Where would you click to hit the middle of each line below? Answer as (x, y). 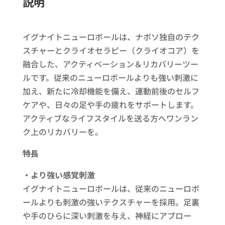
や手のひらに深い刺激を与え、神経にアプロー (107, 215)
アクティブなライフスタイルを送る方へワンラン (110, 118)
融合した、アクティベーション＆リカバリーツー (110, 64)
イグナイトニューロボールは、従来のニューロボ (111, 188)
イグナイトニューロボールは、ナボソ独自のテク (111, 36)
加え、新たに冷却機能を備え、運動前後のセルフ (111, 91)
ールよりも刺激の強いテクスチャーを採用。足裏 (111, 202)
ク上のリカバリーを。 (63, 131)
